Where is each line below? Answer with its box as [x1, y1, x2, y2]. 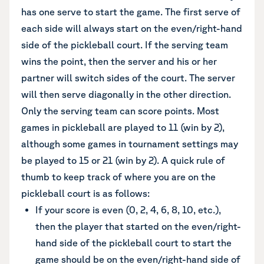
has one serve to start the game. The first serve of [21, 6, 240, 17]
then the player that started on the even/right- [35, 221, 241, 232]
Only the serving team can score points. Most [21, 105, 219, 116]
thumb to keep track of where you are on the [21, 171, 216, 182]
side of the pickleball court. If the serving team [21, 39, 228, 50]
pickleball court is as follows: [21, 188, 150, 199]
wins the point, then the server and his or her [21, 56, 217, 67]
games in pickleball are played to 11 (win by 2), [21, 122, 225, 133]
